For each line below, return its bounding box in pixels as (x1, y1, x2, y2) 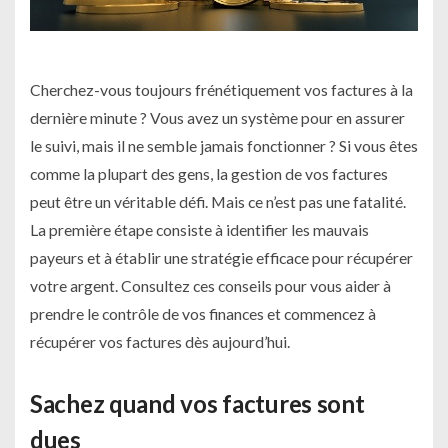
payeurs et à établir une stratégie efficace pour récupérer (30, 247, 413, 267)
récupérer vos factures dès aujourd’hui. (30, 331, 290, 351)
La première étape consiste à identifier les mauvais (30, 219, 369, 239)
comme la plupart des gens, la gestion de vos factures (30, 163, 388, 183)
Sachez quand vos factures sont (30, 388, 365, 418)
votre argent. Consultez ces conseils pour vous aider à (30, 275, 391, 295)
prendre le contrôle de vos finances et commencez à (30, 303, 376, 323)
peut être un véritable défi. (30, 191, 208, 211)
